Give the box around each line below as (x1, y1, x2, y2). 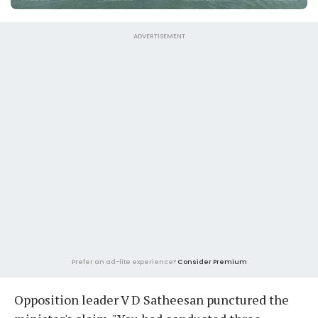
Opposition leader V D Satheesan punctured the (14, 291, 289, 309)
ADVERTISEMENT (133, 32, 185, 41)
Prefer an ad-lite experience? (71, 258, 177, 267)
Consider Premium (177, 258, 247, 267)
